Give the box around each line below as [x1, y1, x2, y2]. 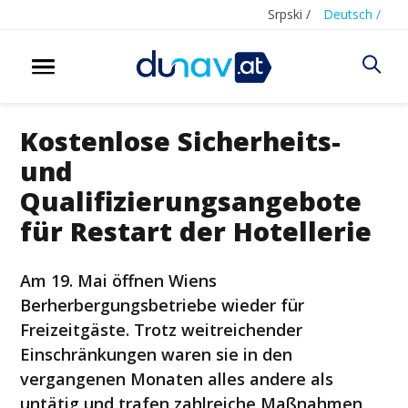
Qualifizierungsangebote [20, 182, 362, 219]
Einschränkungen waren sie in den [20, 342, 293, 365]
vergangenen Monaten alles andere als [20, 367, 334, 390]
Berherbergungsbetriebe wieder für [20, 293, 305, 316]
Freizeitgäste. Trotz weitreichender [20, 318, 303, 341]
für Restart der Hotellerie [20, 212, 372, 249]
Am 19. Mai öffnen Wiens [20, 269, 218, 291]
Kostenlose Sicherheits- [20, 122, 342, 158]
